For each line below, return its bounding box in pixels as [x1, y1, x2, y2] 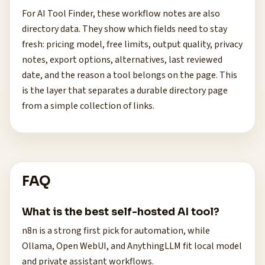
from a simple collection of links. [22, 99, 154, 112]
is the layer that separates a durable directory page [22, 84, 228, 97]
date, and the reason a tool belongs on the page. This [22, 69, 237, 82]
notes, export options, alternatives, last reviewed [22, 53, 222, 66]
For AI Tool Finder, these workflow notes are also [22, 7, 220, 20]
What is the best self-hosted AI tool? [22, 205, 219, 218]
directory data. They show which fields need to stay [22, 22, 227, 35]
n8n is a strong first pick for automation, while [22, 224, 210, 237]
